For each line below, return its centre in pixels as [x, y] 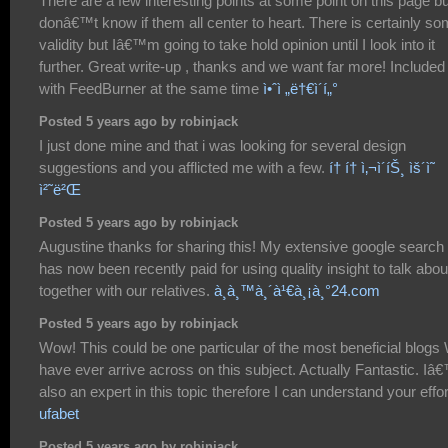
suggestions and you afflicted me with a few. [184, 167]
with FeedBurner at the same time [151, 88]
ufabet [59, 413]
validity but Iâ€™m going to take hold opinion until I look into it [237, 44]
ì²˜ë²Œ [60, 189]
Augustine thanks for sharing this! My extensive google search [241, 246]
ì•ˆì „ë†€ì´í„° [300, 88]
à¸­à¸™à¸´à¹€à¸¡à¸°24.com [297, 290]
